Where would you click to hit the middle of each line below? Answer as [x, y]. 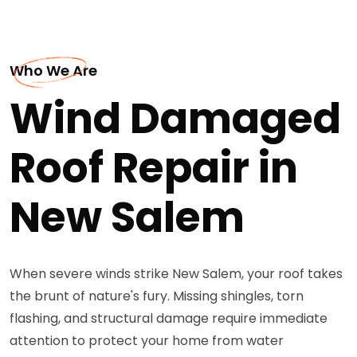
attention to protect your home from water [147, 340]
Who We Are [53, 70]
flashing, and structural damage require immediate [169, 318]
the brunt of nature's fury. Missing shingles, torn [157, 296]
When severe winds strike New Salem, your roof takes [176, 273]
